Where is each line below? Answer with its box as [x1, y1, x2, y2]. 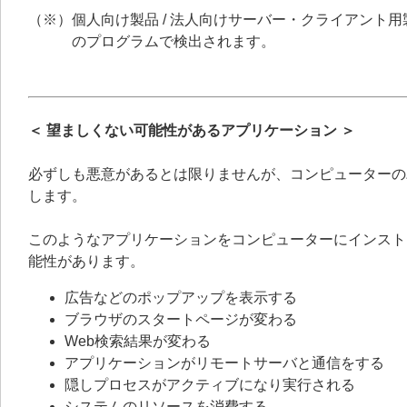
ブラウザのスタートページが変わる [65, 312, 297, 327]
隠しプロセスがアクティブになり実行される [65, 377, 355, 392]
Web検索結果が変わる [65, 333, 211, 349]
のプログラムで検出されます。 [72, 34, 275, 49]
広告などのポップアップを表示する [65, 290, 297, 305]
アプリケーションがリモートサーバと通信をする [65, 355, 384, 371]
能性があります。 [28, 253, 144, 269]
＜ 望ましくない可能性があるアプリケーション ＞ [28, 123, 355, 138]
